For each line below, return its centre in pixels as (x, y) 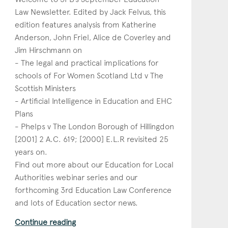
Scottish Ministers (46, 88)
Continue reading (46, 222)
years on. (31, 152)
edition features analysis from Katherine (86, 24)
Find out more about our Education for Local (94, 164)
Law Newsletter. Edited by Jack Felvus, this (91, 12)
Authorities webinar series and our (76, 177)
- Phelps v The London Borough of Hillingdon (95, 126)
